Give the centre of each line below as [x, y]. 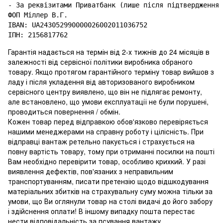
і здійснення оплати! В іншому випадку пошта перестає [101, 211]
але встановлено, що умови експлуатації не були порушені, [108, 102]
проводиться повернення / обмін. [64, 112]
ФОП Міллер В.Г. [38, 15]
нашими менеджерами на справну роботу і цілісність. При [106, 132]
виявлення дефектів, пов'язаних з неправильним [91, 171]
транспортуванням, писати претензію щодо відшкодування [108, 181]
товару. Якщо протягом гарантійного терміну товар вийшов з [111, 72]
